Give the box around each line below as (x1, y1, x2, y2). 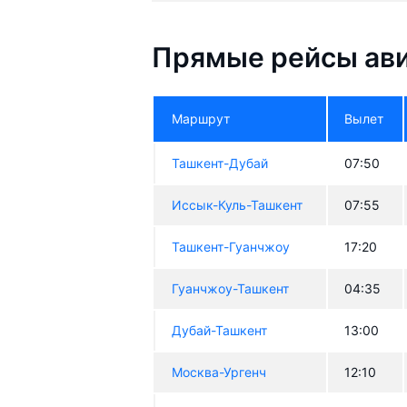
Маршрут (172, 111, 231, 127)
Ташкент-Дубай (172, 155, 269, 172)
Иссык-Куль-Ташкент (172, 197, 303, 213)
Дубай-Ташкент (172, 323, 268, 339)
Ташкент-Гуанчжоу (172, 239, 291, 255)
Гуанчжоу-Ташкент (172, 281, 290, 297)
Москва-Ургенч (172, 364, 267, 381)
